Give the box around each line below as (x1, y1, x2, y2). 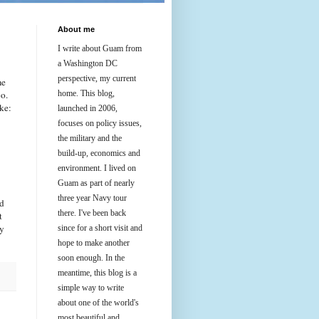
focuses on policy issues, (58, 118, 142, 128)
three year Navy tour (58, 193, 127, 203)
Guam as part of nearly (58, 178, 135, 188)
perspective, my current (58, 73, 136, 83)
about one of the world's (58, 298, 139, 308)
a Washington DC (58, 58, 117, 68)
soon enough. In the (58, 253, 125, 263)
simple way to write (58, 283, 124, 293)
